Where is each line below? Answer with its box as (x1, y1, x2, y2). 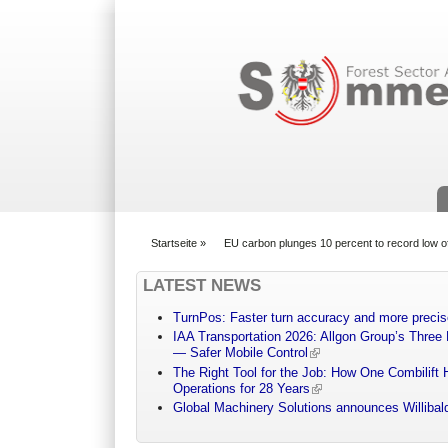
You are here (136, 244, 215, 260)
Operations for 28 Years (173, 380, 311, 396)
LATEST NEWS (143, 275, 262, 295)
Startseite (151, 236, 198, 249)
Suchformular (231, 28, 341, 47)
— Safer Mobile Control (173, 345, 309, 361)
